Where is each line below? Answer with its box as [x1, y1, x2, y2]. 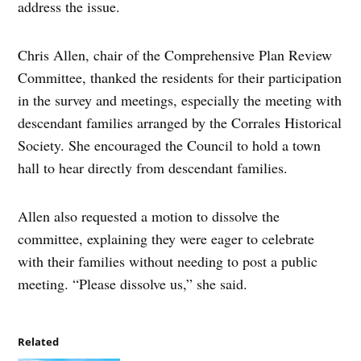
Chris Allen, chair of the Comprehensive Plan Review [18, 44, 333, 64]
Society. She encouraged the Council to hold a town [18, 135, 322, 155]
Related [18, 334, 60, 349]
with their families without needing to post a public [18, 251, 318, 271]
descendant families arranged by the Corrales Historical [18, 112, 342, 132]
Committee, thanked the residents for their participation [18, 67, 342, 87]
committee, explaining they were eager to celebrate [18, 228, 315, 248]
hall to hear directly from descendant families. [18, 157, 288, 177]
